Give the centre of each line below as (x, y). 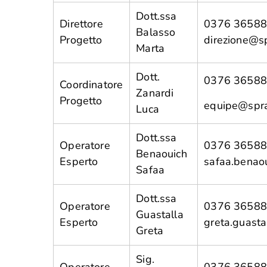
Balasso (156, 32)
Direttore (81, 24)
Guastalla (160, 215)
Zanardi (155, 93)
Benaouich (162, 154)
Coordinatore (91, 85)
